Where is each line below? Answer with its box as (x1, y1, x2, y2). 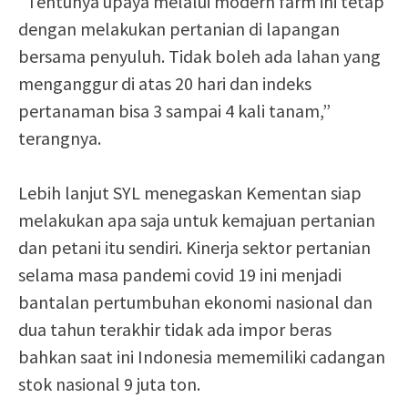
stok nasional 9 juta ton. (18, 372, 200, 395)
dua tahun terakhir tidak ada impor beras (18, 318, 331, 341)
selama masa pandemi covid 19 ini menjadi (18, 263, 342, 286)
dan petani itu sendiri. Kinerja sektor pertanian (18, 236, 371, 259)
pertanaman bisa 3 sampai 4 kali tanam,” (18, 99, 331, 122)
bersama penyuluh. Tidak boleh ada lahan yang (18, 45, 381, 67)
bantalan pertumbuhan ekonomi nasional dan (18, 291, 372, 313)
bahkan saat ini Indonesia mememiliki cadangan (18, 345, 385, 368)
